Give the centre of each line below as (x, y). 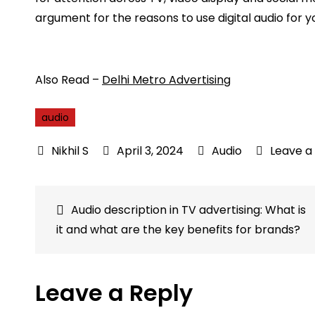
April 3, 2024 (150, 150)
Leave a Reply (114, 292)
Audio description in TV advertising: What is (188, 210)
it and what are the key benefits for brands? (178, 229)
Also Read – (69, 79)
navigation (109, 236)
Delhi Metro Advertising (166, 79)
